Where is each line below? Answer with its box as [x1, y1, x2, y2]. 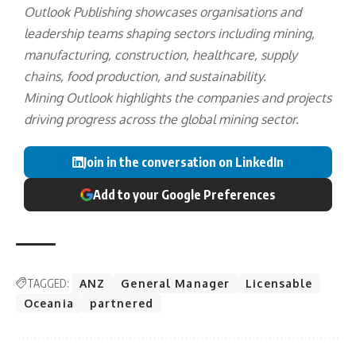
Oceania [24, 296, 74, 311]
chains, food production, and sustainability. [24, 68, 266, 85]
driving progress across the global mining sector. [24, 111, 299, 128]
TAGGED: [27, 277, 69, 291]
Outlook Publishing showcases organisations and [24, 4, 301, 21]
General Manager [121, 277, 230, 291]
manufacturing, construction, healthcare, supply [24, 47, 297, 64]
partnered [89, 296, 153, 311]
